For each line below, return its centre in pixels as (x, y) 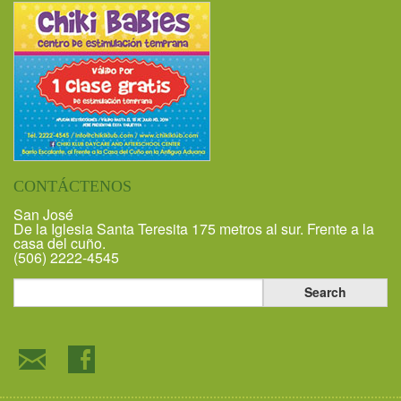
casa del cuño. (60, 243)
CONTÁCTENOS (73, 186)
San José (43, 214)
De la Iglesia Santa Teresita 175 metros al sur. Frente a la (194, 228)
